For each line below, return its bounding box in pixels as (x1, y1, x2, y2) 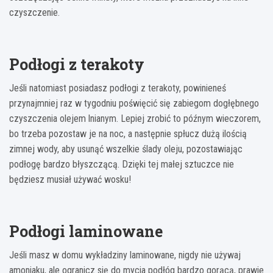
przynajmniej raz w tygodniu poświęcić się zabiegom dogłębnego (9, 97, 259, 110)
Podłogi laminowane (9, 221, 163, 242)
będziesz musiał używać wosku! (9, 174, 131, 186)
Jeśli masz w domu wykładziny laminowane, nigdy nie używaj (9, 249, 241, 261)
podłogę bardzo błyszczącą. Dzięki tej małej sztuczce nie (9, 158, 234, 171)
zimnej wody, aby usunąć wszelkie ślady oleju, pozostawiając (9, 143, 243, 155)
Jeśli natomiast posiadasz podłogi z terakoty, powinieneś (9, 82, 226, 94)
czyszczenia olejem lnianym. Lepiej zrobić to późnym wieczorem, (9, 113, 261, 125)
